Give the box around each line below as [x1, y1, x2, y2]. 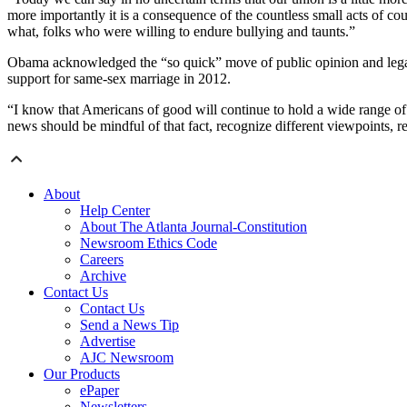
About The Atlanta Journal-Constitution [80, 219, 307, 235]
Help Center [80, 203, 150, 219]
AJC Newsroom [80, 350, 174, 366]
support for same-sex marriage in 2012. [7, 71, 231, 87]
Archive [80, 268, 126, 284]
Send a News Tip [80, 317, 179, 333]
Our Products [44, 366, 120, 382]
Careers [80, 252, 124, 268]
